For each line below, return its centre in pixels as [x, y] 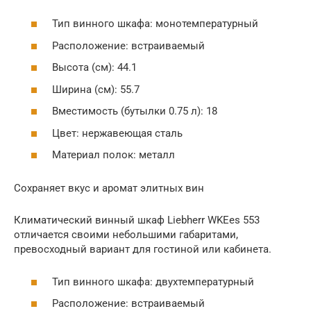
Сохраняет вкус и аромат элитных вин [109, 188]
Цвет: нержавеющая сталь [117, 133]
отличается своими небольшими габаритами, [126, 235]
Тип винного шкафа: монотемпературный [155, 24]
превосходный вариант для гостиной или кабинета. [143, 249]
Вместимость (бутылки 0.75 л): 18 [135, 111]
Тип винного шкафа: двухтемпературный [153, 281]
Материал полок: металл [114, 155]
